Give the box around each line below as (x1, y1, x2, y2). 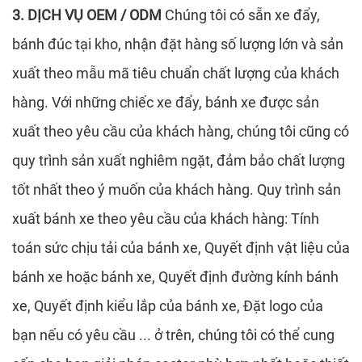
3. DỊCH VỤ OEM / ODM (12, 6, 162, 24)
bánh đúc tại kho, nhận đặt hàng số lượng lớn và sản (12, 36, 343, 53)
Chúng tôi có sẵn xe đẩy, (162, 6, 320, 24)
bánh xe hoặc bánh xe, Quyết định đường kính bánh (12, 268, 339, 286)
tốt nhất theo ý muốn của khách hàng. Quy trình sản (12, 181, 341, 199)
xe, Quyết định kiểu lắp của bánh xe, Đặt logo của (12, 297, 323, 315)
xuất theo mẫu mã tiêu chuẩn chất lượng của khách (12, 65, 339, 82)
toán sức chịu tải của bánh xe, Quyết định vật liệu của (12, 239, 350, 257)
